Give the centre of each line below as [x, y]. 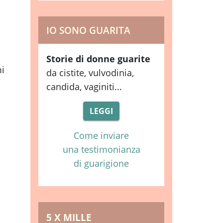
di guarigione [101, 163]
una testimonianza [101, 149]
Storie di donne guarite [98, 59]
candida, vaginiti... [84, 87]
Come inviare [101, 135]
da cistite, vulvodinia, [90, 73]
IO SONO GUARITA [88, 30]
